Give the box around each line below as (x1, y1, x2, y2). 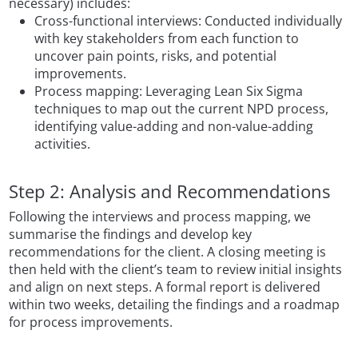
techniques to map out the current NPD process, (34, 100, 329, 117)
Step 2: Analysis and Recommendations (9, 178, 331, 204)
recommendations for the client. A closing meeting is (9, 243, 327, 261)
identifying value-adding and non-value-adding (34, 117, 314, 135)
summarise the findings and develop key (9, 225, 253, 244)
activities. (34, 135, 91, 153)
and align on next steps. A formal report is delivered (9, 278, 321, 296)
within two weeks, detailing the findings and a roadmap (9, 296, 340, 314)
